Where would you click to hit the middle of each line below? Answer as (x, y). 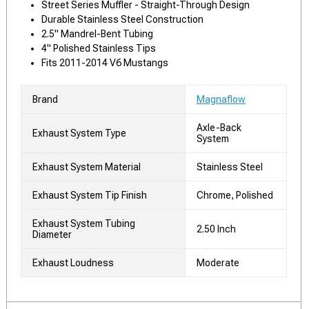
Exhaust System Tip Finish (90, 195)
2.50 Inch (216, 229)
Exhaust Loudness (73, 263)
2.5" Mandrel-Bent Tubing (97, 34)
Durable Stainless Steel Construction (122, 19)
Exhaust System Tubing (84, 223)
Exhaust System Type (79, 133)
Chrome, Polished (235, 195)
